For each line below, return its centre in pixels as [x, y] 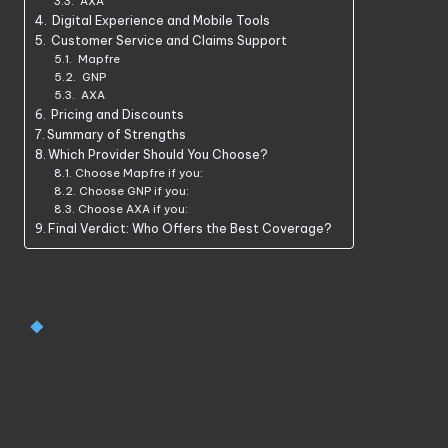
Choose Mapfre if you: [138, 173]
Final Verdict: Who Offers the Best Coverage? [190, 229]
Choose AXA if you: [132, 209]
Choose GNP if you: [133, 191]
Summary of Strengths [117, 135]
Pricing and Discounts [116, 115]
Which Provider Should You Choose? [158, 155]
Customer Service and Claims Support [168, 41]
